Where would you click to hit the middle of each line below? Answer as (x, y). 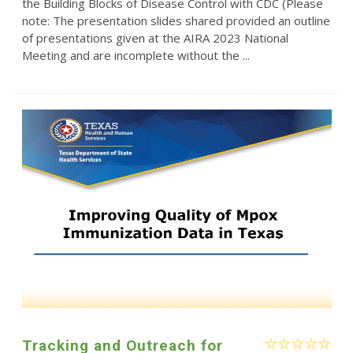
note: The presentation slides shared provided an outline (176, 21)
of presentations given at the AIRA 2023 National (155, 38)
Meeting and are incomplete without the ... (136, 56)
